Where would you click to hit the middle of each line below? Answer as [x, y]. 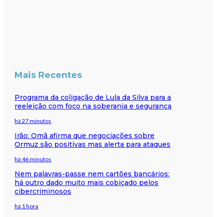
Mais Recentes [48, 75]
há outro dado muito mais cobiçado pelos [87, 182]
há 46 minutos [33, 159]
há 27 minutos [33, 121]
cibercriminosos [43, 191]
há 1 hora [27, 206]
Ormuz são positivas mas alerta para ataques [93, 144]
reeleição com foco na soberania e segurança [93, 106]
